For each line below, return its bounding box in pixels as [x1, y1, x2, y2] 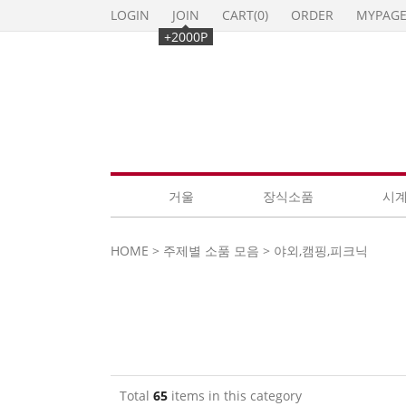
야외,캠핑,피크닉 [274, 242, 368, 259]
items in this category [168, 387, 302, 404]
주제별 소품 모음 [163, 242, 259, 259]
